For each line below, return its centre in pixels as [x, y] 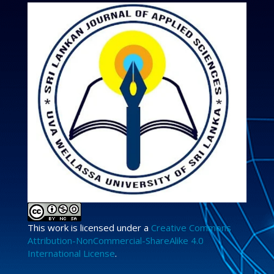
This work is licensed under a [89, 228]
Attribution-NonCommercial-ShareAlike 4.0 [116, 241]
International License [71, 254]
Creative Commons [191, 228]
